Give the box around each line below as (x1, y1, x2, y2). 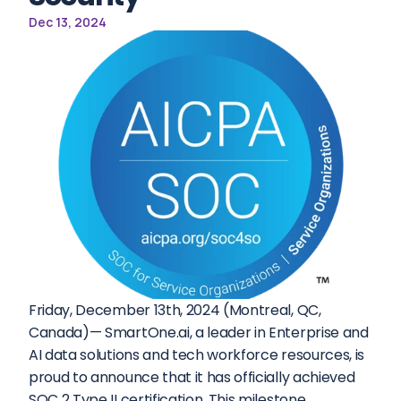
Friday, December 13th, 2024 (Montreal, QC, (29, 300, 321, 320)
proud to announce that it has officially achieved (29, 367, 355, 388)
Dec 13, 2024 (29, 13, 107, 30)
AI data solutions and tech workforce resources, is (29, 345, 364, 365)
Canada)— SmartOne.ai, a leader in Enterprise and (29, 322, 369, 343)
